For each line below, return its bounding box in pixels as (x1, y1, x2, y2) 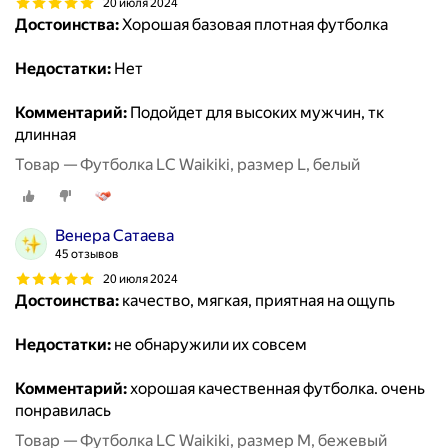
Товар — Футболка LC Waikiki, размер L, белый (15, 155, 360, 175)
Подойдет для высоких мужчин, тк (127, 103, 384, 123)
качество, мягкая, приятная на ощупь (119, 291, 395, 311)
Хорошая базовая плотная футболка (119, 15, 388, 35)
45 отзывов (55, 247, 119, 262)
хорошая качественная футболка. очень (127, 379, 425, 399)
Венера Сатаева (55, 226, 174, 246)
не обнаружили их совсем (111, 335, 307, 355)
